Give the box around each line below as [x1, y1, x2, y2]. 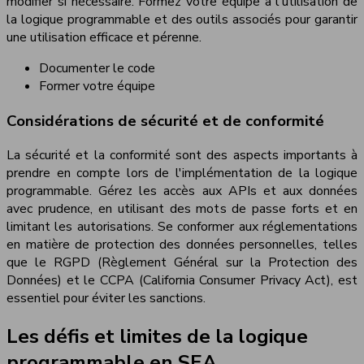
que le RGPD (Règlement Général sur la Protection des [6, 253, 357, 272]
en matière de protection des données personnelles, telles [6, 236, 357, 254]
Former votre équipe [39, 76, 155, 95]
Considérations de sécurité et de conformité [6, 110, 324, 132]
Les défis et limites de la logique [6, 323, 308, 350]
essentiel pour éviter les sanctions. [6, 289, 206, 308]
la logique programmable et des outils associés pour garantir [6, 10, 357, 28]
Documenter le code [39, 58, 155, 77]
